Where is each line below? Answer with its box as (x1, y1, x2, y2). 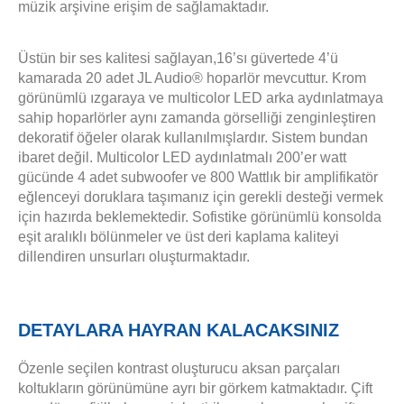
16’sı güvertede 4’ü (216, 50, 338, 66)
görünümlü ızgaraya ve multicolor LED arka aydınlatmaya (18, 89, 383, 106)
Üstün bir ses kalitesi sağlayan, (18, 50, 216, 66)
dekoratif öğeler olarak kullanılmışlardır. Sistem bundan (18, 129, 368, 145)
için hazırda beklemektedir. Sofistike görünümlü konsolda (18, 208, 381, 225)
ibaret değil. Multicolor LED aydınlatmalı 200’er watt (18, 149, 346, 165)
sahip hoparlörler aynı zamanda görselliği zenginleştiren (18, 109, 376, 125)
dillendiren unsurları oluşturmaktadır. (18, 248, 253, 264)
